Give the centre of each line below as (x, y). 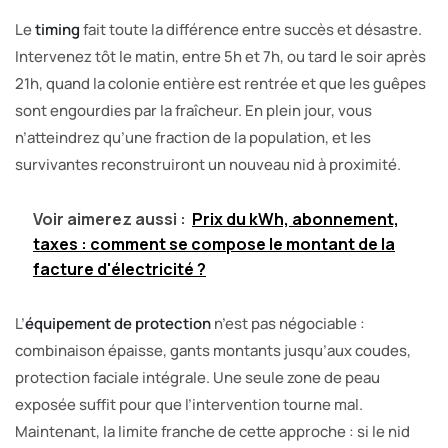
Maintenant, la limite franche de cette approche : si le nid (212, 431)
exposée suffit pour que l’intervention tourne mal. (189, 404)
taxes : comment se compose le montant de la (214, 243)
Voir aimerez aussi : (109, 218)
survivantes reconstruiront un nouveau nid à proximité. (208, 164)
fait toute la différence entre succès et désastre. (251, 29)
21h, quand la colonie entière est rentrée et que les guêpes (220, 83)
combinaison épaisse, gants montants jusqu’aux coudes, (213, 350)
